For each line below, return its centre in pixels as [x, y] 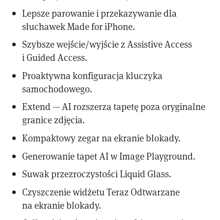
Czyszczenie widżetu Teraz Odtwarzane [101, 192]
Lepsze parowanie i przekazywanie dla [100, 13]
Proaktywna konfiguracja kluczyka [93, 75]
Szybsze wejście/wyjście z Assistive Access [107, 44]
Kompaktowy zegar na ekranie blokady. [102, 138]
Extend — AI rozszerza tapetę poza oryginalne [114, 107]
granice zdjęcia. [54, 120]
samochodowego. [57, 88]
